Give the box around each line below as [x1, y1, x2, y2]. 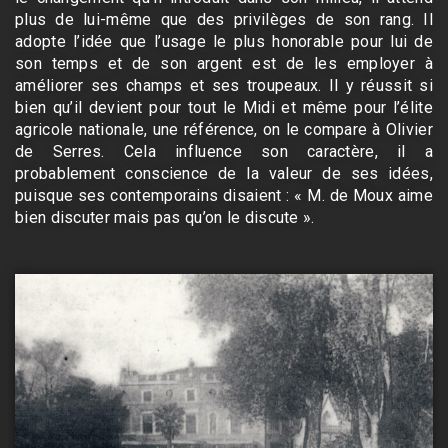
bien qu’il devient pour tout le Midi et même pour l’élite [15, 97, 433, 117]
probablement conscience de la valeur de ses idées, [15, 163, 433, 183]
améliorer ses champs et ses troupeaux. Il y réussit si [15, 75, 433, 95]
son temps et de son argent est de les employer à [15, 53, 433, 73]
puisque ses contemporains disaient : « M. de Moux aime [15, 185, 433, 205]
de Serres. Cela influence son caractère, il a [15, 141, 433, 161]
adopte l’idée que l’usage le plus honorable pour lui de [15, 31, 433, 51]
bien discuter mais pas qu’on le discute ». [15, 207, 315, 227]
